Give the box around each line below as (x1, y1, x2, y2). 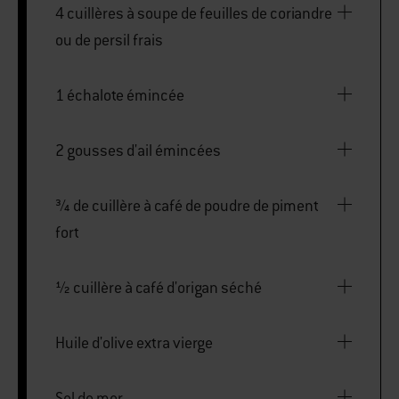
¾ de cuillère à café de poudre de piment (55, 195, 319, 216)
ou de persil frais (55, 29, 163, 50)
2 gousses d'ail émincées (55, 140, 221, 160)
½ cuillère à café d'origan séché (55, 277, 262, 297)
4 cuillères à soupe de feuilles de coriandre (55, 3, 332, 23)
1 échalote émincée (55, 85, 184, 105)
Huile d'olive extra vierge (55, 332, 213, 353)
